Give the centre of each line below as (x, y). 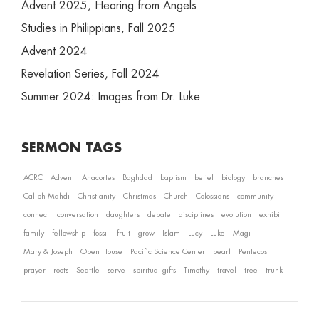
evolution (236, 215)
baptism (173, 178)
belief (204, 178)
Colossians (213, 196)
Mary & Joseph (48, 252)
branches (268, 178)
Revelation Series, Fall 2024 (90, 74)
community (255, 196)
